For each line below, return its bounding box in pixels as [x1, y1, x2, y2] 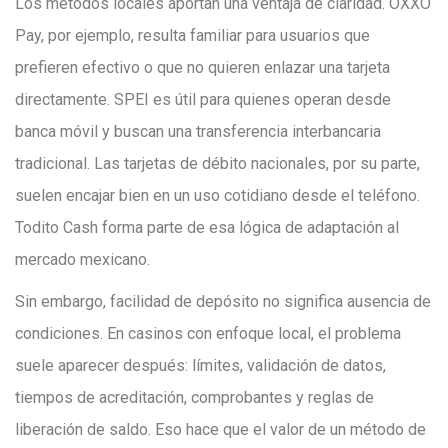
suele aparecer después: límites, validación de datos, [15, 356, 386, 375]
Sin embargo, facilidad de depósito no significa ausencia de [15, 292, 431, 311]
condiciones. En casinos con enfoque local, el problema [15, 324, 401, 343]
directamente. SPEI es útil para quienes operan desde [15, 90, 391, 109]
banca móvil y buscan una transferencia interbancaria [15, 122, 381, 141]
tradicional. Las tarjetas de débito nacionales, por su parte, [15, 154, 420, 173]
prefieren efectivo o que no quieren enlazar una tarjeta [15, 58, 390, 77]
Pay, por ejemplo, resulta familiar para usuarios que [15, 26, 370, 45]
